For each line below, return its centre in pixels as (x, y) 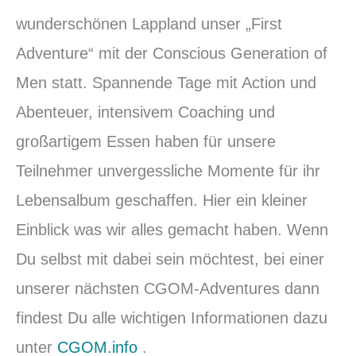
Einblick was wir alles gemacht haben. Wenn (172, 230)
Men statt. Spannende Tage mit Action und (166, 83)
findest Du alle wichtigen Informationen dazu (172, 318)
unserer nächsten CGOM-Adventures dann (168, 289)
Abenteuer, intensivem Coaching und (145, 112)
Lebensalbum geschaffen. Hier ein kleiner (162, 201)
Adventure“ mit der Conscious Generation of (172, 54)
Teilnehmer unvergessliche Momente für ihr (168, 171)
